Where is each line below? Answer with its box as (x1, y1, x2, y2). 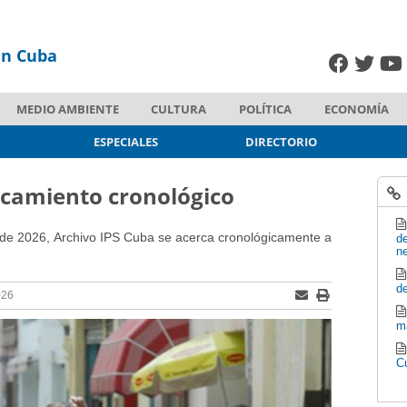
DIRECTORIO (244, 133, 317, 150)
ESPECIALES (94, 133, 159, 150)
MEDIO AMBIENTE (15, 100, 119, 117)
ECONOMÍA (323, 100, 389, 117)
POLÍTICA (239, 100, 293, 117)
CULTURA (151, 100, 207, 117)
